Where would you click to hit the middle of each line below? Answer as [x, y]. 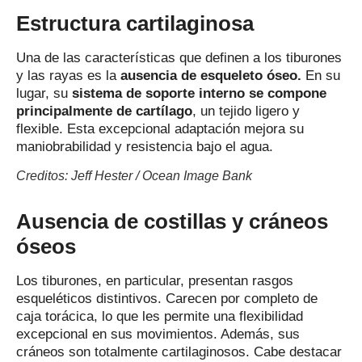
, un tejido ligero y [246, 111]
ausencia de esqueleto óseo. [211, 76]
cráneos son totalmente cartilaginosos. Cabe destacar [179, 352]
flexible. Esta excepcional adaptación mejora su [160, 129]
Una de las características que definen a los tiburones [179, 58]
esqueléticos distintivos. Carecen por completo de [167, 299]
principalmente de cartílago [104, 111]
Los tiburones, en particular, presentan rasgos [155, 281]
